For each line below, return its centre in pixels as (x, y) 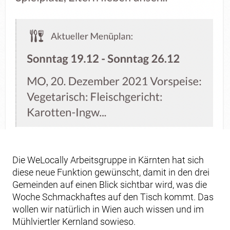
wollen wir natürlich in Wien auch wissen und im (108, 209)
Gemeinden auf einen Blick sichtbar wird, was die (110, 185)
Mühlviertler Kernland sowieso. (74, 222)
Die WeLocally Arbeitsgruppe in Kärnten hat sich (108, 160)
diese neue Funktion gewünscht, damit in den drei (111, 172)
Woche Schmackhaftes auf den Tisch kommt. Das (113, 197)
